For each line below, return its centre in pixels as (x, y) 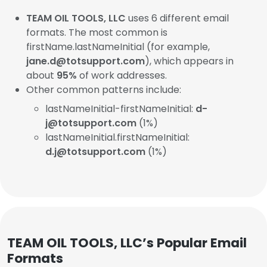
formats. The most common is (97, 32)
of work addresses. (122, 75)
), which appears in (189, 61)
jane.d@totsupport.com (86, 61)
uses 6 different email (177, 18)
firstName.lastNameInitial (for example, (118, 47)
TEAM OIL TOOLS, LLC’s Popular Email (127, 243)
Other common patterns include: (104, 90)
